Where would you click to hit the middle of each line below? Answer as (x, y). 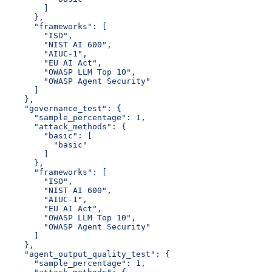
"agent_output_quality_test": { (87, 254)
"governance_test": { (63, 108)
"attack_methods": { (66, 126)
